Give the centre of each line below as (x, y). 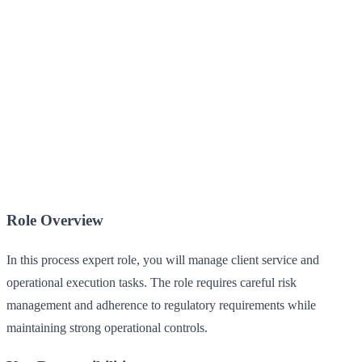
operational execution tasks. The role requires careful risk (152, 282)
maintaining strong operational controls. (107, 327)
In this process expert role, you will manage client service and (163, 259)
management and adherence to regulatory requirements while (161, 305)
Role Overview (55, 220)
